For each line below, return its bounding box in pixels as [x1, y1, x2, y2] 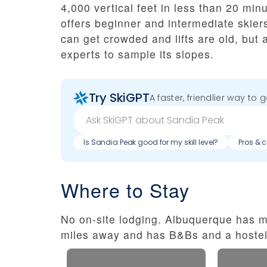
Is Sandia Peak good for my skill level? [83, 136, 219, 147]
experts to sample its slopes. [61, 46, 214, 61]
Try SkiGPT [88, 89, 150, 107]
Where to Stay [61, 175, 190, 203]
